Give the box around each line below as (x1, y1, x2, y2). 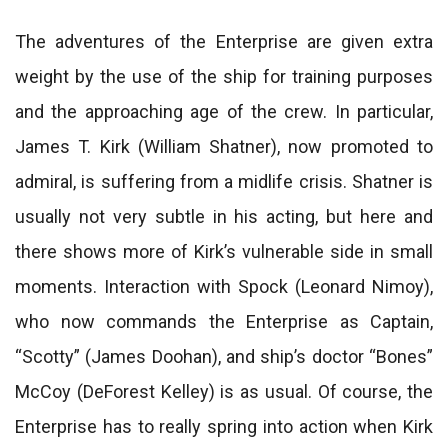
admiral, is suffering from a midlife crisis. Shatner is (15, 171, 433, 192)
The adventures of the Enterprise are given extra (15, 31, 433, 52)
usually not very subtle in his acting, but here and (15, 206, 433, 227)
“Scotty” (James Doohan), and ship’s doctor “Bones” (15, 346, 433, 367)
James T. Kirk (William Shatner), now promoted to (15, 136, 433, 157)
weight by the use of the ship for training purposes (15, 66, 433, 87)
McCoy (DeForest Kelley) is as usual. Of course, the (15, 381, 433, 402)
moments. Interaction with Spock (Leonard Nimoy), (15, 276, 433, 297)
